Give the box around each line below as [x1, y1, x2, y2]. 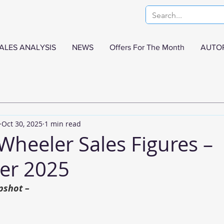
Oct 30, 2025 [1, 118, 42, 128]
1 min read [44, 118, 81, 128]
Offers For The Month [109, 43, 184, 51]
